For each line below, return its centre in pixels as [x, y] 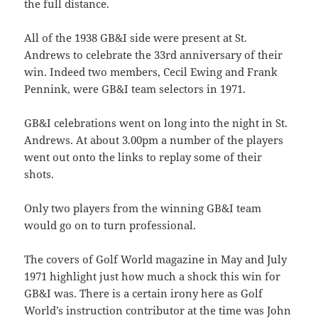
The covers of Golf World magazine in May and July [156, 259]
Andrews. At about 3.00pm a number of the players [154, 140]
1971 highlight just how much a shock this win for [153, 276]
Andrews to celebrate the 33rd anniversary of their [154, 55]
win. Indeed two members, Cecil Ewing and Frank [151, 72]
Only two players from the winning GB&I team [143, 208]
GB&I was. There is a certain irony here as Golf [144, 294]
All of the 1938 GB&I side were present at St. [136, 38]
